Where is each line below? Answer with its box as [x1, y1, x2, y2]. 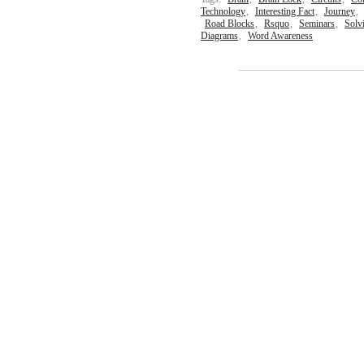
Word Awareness [248, 30, 313, 41]
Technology [201, 6, 245, 17]
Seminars [299, 18, 335, 29]
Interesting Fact [255, 6, 314, 17]
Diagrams [201, 30, 238, 41]
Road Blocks [205, 18, 254, 29]
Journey [324, 6, 355, 17]
